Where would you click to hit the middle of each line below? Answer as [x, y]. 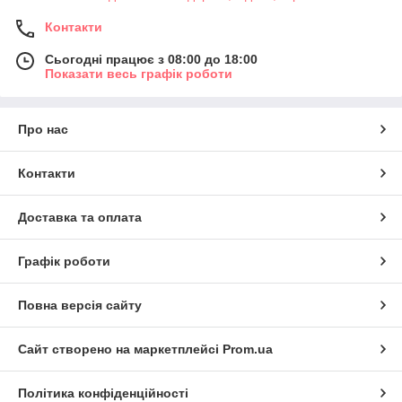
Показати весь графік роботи [139, 74]
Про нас [43, 130]
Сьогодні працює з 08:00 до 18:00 [151, 60]
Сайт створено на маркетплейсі [120, 350]
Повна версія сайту [80, 306]
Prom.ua [248, 350]
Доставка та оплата [80, 218]
